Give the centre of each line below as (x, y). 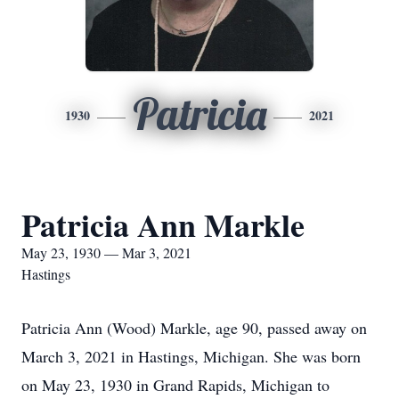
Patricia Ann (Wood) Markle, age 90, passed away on (194, 328)
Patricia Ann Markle (163, 224)
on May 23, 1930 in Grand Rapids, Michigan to (175, 385)
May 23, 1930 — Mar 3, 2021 (106, 252)
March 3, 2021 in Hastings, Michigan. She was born (191, 356)
